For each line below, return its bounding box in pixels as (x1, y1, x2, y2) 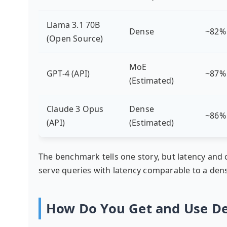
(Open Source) (47, 33, 103, 44)
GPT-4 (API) (47, 68, 90, 79)
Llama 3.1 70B (47, 19, 100, 30)
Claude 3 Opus (47, 103, 104, 115)
